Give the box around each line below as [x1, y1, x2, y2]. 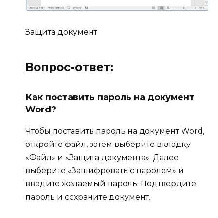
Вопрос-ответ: [25, 60, 113, 74]
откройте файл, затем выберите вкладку [25, 139, 191, 149]
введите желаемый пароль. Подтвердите [25, 179, 196, 188]
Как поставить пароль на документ [25, 91, 195, 103]
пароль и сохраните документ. [25, 192, 150, 201]
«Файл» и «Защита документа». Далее [25, 152, 179, 162]
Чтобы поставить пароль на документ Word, [25, 126, 204, 136]
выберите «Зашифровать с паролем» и [25, 165, 184, 175]
